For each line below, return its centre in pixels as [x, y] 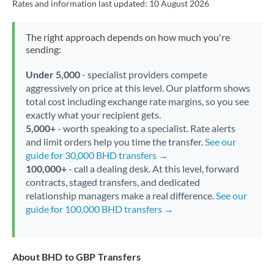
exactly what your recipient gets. [93, 115]
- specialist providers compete [143, 74]
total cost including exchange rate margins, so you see [137, 101]
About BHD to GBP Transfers [77, 257]
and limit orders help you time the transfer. [115, 142]
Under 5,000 [53, 74]
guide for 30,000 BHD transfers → [97, 155]
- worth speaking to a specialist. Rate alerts [145, 128]
